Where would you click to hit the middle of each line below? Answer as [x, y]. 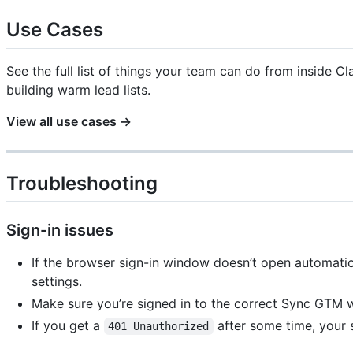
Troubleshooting [82, 183]
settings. [57, 281]
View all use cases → [69, 121]
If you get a [68, 325]
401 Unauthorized [159, 326]
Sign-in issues [60, 230]
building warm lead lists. [78, 89]
